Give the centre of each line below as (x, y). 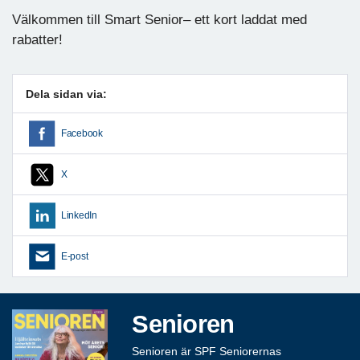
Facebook (82, 133)
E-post (75, 256)
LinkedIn (79, 215)
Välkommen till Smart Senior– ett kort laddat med (160, 19)
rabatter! (37, 39)
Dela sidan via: (66, 94)
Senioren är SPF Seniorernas (207, 351)
